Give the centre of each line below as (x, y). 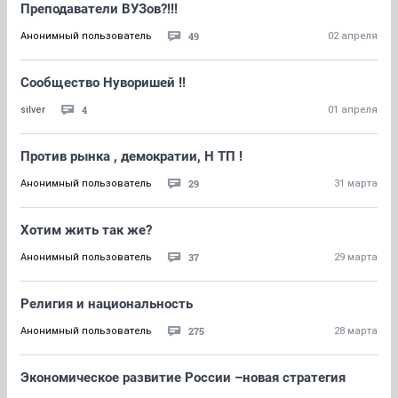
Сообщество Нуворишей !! (103, 83)
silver (33, 110)
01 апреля (353, 110)
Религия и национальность (107, 304)
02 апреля (353, 36)
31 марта (356, 183)
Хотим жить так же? (86, 230)
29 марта (356, 257)
